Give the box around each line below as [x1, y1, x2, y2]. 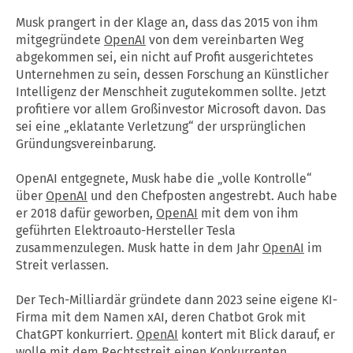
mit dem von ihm [198, 205, 299, 221]
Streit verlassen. [16, 257, 109, 273]
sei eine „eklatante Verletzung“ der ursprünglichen [16, 118, 306, 134]
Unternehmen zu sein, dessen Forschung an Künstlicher [16, 66, 329, 82]
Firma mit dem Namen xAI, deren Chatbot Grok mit [16, 309, 306, 325]
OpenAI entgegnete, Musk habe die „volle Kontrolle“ [16, 170, 312, 186]
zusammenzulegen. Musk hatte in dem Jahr [16, 240, 262, 255]
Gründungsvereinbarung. [16, 136, 156, 151]
